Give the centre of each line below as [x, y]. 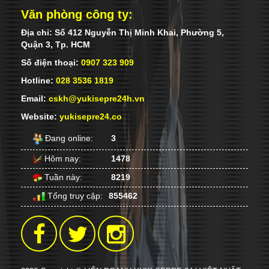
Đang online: [68, 138]
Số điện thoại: [51, 62]
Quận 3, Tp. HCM [56, 44]
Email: [35, 98]
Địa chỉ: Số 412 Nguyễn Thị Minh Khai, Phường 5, [122, 32]
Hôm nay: [62, 158]
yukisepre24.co [91, 116]
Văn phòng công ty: [77, 14]
